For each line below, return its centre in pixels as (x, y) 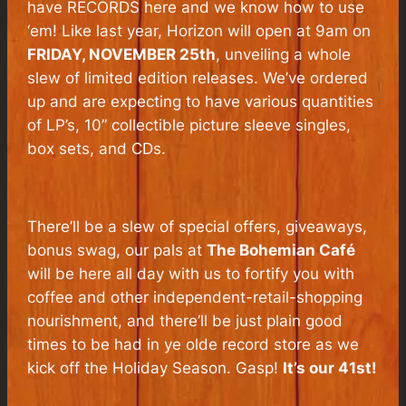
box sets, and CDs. (97, 149)
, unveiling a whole (284, 55)
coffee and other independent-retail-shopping (195, 297)
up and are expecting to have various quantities (201, 102)
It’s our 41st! (330, 367)
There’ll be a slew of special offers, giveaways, (198, 226)
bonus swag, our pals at (117, 250)
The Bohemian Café (281, 250)
